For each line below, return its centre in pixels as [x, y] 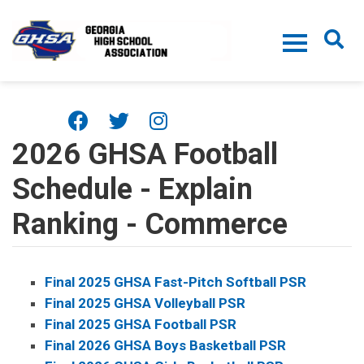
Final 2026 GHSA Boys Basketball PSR [165, 345]
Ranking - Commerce [150, 224]
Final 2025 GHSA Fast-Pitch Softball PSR [175, 282]
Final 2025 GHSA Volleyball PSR [145, 303]
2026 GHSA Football [145, 154]
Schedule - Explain [132, 189]
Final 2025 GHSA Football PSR [141, 324]
